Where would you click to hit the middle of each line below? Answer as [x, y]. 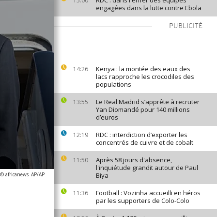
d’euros [107, 117]
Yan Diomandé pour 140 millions [143, 109]
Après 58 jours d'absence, [134, 160]
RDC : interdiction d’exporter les [142, 135]
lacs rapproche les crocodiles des [145, 77]
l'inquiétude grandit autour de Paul [147, 168]
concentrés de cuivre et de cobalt [145, 142]
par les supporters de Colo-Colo [143, 201]
